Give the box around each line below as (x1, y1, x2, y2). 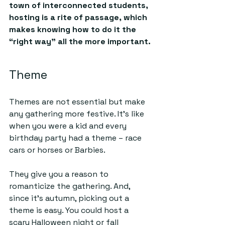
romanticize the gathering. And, (9, 181, 132, 191)
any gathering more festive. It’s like (9, 108, 146, 119)
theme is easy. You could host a (9, 205, 131, 215)
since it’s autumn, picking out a (9, 193, 131, 203)
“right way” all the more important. (9, 36, 151, 47)
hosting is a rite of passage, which (9, 12, 149, 23)
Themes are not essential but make (9, 96, 147, 107)
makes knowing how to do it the (9, 24, 138, 35)
